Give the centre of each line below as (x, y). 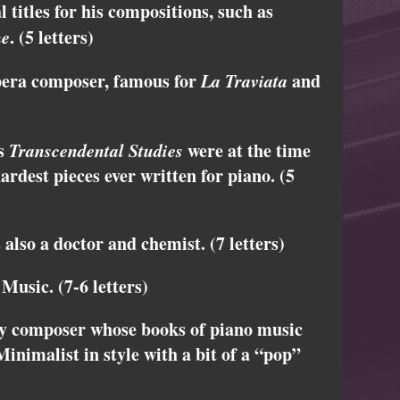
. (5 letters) (52, 37)
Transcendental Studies (96, 150)
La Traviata (244, 81)
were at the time (247, 151)
